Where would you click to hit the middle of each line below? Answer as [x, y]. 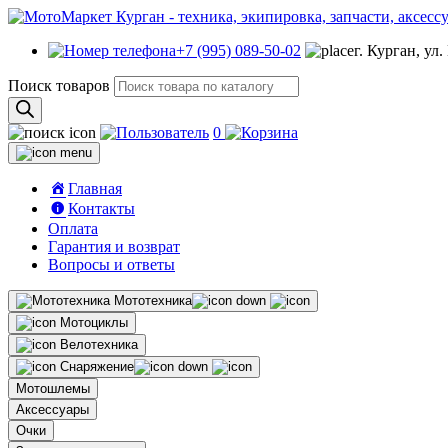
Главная [95, 188]
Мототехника [153, 300]
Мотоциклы [94, 322]
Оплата [73, 228]
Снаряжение [97, 366]
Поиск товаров [59, 85]
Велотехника [99, 344]
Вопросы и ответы [111, 264]
